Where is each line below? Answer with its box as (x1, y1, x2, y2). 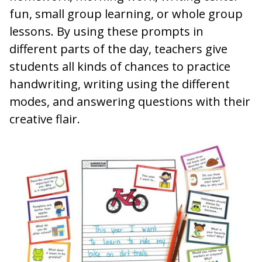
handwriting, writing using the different (9, 76, 230, 92)
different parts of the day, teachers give (9, 41, 227, 57)
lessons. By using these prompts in (9, 23, 204, 40)
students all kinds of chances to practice (9, 58, 230, 75)
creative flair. (9, 111, 80, 127)
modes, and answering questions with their (9, 94, 250, 110)
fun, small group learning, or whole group (9, 6, 243, 22)
